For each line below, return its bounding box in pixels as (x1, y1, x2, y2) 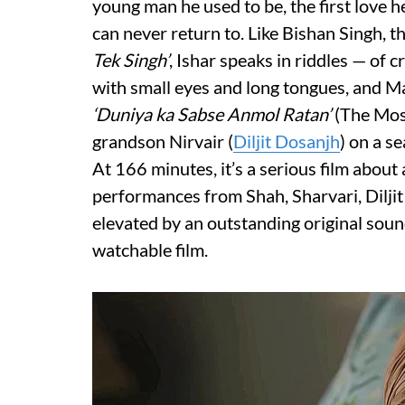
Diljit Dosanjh (233, 130, 340, 152)
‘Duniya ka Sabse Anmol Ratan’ (92, 103, 331, 125)
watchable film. (92, 239, 208, 260)
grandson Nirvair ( (92, 130, 233, 152)
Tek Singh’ (92, 49, 169, 71)
